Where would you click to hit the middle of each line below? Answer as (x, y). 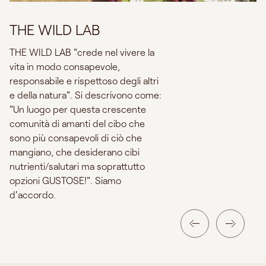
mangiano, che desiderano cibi (75, 151)
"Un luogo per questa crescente (78, 109)
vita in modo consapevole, (65, 66)
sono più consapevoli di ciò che (76, 137)
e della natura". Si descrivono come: (85, 94)
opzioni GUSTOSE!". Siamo (65, 180)
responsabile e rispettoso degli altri (84, 80)
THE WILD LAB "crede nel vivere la (82, 52)
